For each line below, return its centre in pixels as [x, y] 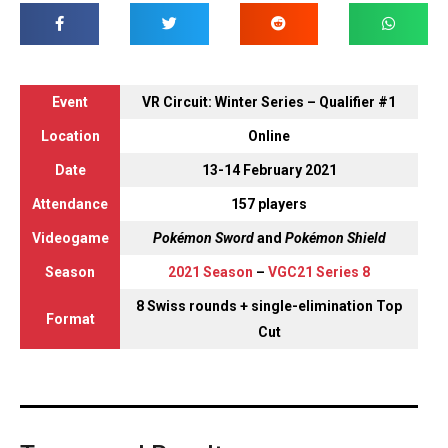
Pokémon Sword [203, 237]
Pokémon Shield [335, 237]
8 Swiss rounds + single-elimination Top [269, 305]
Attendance [70, 203]
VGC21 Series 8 [319, 271]
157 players [269, 203]
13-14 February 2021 [269, 169]
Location [70, 135]
